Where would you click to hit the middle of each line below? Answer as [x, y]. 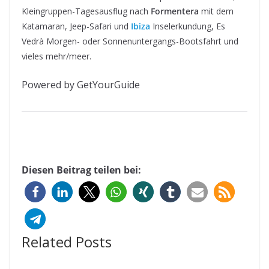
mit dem [216, 11]
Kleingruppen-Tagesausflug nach [86, 11]
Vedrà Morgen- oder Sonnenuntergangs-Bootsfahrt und [130, 41]
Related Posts [67, 242]
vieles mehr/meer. [56, 56]
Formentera [175, 11]
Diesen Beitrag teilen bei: [81, 170]
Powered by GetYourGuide [81, 85]
